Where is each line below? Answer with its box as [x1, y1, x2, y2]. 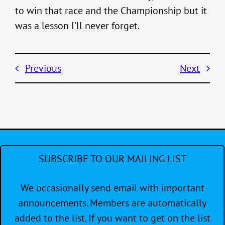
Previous [25, 62, 61, 75]
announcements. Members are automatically [18, 196, 206, 210]
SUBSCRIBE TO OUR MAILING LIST [38, 152, 186, 166]
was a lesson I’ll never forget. [15, 19, 140, 33]
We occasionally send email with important [20, 181, 204, 195]
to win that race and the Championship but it [15, 4, 207, 18]
